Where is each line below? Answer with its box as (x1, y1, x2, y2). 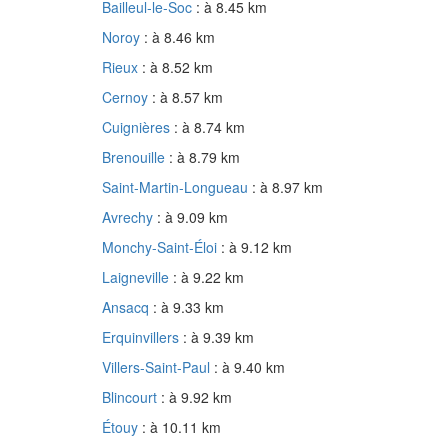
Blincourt (102, 387, 161, 408)
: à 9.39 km (183, 327, 254, 348)
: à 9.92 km (161, 387, 232, 408)
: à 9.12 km (221, 237, 292, 258)
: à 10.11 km (142, 417, 221, 438)
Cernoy (102, 87, 152, 108)
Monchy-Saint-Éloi (102, 237, 221, 258)
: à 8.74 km (174, 117, 245, 138)
